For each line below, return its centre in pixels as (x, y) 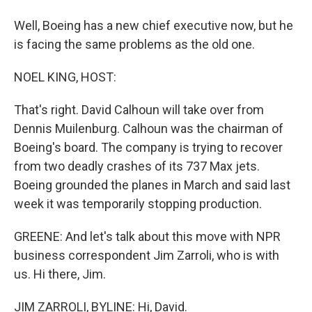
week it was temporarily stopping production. (138, 204)
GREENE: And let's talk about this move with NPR (147, 236)
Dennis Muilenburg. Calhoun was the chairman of (149, 128)
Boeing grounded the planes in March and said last (152, 185)
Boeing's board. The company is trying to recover (148, 147)
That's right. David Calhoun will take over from (139, 110)
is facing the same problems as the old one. (134, 44)
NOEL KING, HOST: (65, 77)
